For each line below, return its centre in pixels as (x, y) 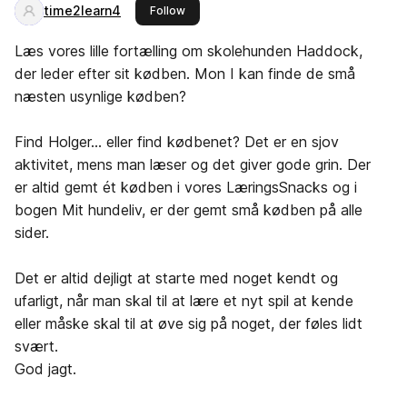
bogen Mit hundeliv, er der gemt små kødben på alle (189, 210)
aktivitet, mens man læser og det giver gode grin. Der (193, 164)
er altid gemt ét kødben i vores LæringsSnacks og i (186, 187)
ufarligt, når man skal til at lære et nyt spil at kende (184, 301)
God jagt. (45, 369)
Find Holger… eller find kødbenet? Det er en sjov (177, 142)
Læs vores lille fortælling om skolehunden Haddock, (189, 51)
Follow (168, 10)
